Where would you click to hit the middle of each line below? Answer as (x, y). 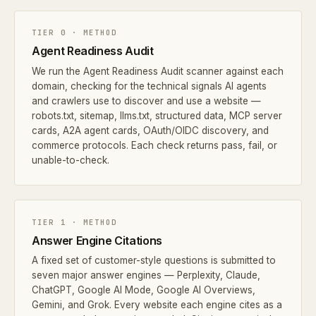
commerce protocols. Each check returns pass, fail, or (154, 146)
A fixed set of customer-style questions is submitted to (154, 261)
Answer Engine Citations (97, 240)
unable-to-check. (71, 160)
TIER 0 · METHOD (75, 33)
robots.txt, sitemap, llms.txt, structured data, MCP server (157, 116)
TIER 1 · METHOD (75, 222)
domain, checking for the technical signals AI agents (149, 86)
